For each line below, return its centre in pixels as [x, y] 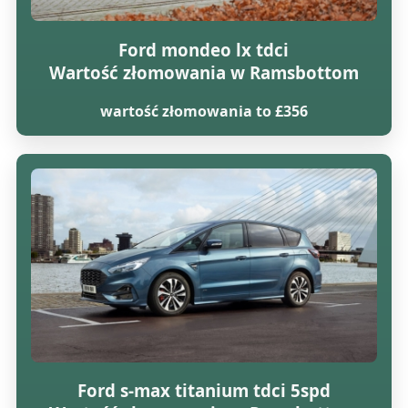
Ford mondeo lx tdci [204, 49]
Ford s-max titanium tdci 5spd [204, 391]
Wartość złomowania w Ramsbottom [204, 72]
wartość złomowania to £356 [204, 111]
